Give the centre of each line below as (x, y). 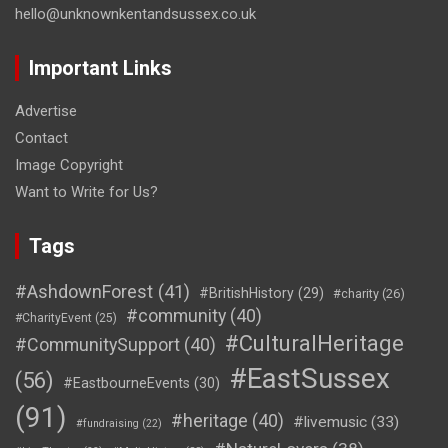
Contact (41, 138)
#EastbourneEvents (126, 384)
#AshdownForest (84, 292)
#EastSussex (309, 379)
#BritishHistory (246, 293)
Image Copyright (69, 165)
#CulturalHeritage (314, 343)
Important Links (100, 68)
